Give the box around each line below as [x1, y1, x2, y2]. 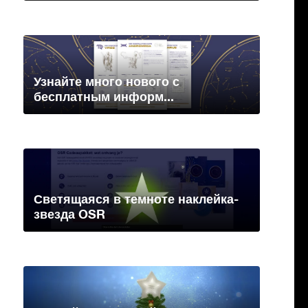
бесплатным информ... [34, 89, 174, 104]
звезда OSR [34, 206, 105, 222]
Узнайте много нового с [34, 74, 179, 89]
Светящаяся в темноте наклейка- [34, 191, 239, 207]
